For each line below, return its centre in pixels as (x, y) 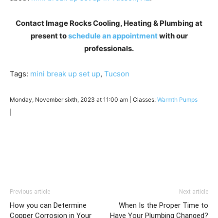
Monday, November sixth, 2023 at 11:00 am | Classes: (83, 99)
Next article (194, 191)
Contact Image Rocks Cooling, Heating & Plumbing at (109, 23)
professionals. (109, 48)
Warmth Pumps (177, 99)
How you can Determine (48, 205)
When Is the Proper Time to (163, 205)
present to (49, 36)
